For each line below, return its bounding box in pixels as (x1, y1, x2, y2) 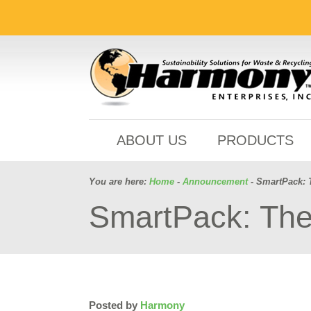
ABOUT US (117, 133, 187, 148)
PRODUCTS (217, 133, 294, 148)
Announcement (183, 176, 248, 187)
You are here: (89, 176, 149, 187)
